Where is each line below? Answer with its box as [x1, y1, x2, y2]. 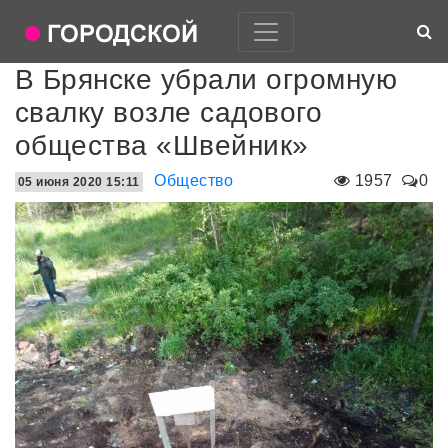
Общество [154, 172, 234, 189]
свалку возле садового [15, 97, 323, 128]
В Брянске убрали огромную [15, 64, 398, 95]
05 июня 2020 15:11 [18, 175, 140, 189]
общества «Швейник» [15, 130, 309, 161]
